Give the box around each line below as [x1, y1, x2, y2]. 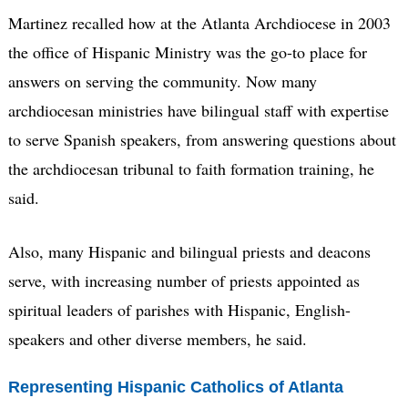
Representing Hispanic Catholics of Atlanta [7, 378, 343, 397]
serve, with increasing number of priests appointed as [7, 270, 360, 292]
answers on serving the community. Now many [7, 70, 317, 93]
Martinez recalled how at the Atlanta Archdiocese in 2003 [7, 12, 391, 35]
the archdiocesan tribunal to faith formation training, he [7, 158, 374, 180]
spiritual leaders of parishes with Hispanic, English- [7, 299, 351, 321]
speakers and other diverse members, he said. [7, 328, 307, 351]
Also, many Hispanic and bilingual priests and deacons [7, 240, 371, 263]
